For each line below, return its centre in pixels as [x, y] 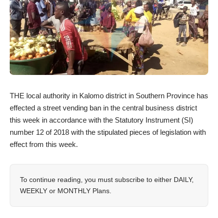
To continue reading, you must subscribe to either [97, 180]
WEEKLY [34, 191]
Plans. [101, 191]
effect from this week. [44, 144]
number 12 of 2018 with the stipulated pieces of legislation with [108, 132]
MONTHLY [74, 191]
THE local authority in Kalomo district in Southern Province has [109, 96]
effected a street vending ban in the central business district [103, 108]
